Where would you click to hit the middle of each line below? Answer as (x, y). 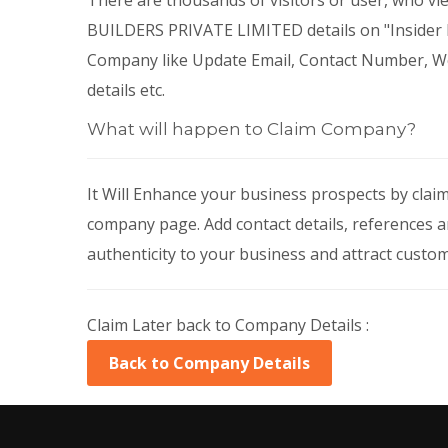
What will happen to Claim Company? (251, 129)
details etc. (126, 90)
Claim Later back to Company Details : (228, 325)
